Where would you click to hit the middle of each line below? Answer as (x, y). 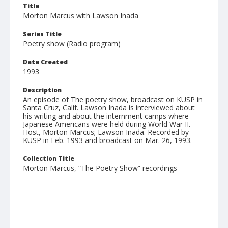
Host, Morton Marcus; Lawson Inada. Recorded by (106, 132)
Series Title (42, 34)
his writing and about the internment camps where (106, 116)
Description (42, 90)
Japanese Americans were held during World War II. (107, 124)
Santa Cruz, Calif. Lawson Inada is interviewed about (109, 108)
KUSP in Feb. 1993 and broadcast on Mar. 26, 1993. (107, 140)
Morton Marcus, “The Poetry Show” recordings (100, 168)
